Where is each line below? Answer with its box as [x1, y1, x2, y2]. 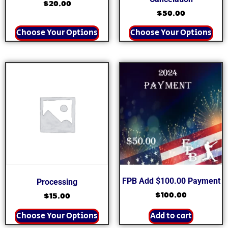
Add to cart [150, 210, 192, 222]
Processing [37, 177, 77, 187]
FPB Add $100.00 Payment [122, 176, 220, 186]
